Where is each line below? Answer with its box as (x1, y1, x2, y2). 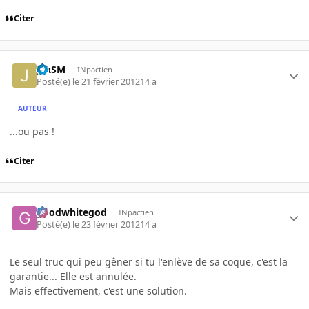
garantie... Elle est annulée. (10, 269, 137, 283)
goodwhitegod (37, 205, 108, 219)
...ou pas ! (10, 125, 54, 139)
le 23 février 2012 (72, 218, 141, 230)
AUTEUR (18, 103, 48, 113)
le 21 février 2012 (72, 76, 141, 88)
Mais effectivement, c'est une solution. (10, 283, 187, 297)
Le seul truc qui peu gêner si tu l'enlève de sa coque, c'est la (10, 255, 288, 268)
